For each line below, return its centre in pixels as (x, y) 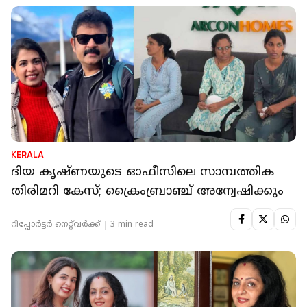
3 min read (132, 225)
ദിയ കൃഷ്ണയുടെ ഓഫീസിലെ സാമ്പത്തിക (143, 172)
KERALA (27, 154)
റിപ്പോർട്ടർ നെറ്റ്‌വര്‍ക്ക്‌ (56, 225)
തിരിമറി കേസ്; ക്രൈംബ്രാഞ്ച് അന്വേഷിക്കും (147, 191)
